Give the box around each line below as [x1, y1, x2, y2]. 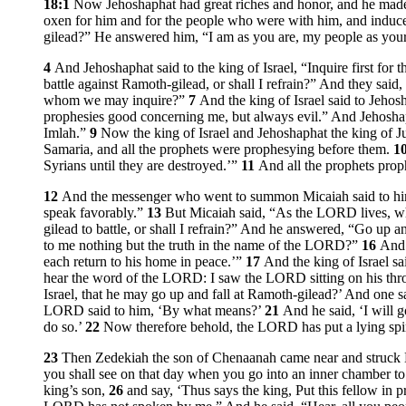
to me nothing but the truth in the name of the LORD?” [43, 237, 362, 254]
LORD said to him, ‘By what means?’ [43, 303, 265, 319]
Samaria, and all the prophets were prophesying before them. [43, 141, 393, 158]
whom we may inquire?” [43, 92, 188, 109]
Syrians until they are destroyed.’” [43, 158, 241, 174]
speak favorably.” [43, 205, 147, 221]
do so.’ [43, 319, 85, 335]
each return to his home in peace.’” [43, 254, 246, 270]
